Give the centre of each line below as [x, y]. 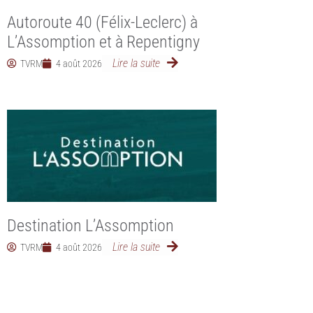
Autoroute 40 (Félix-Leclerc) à [102, 22]
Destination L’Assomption [90, 225]
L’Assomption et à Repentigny [103, 42]
